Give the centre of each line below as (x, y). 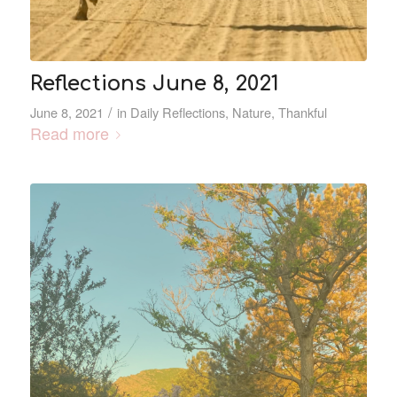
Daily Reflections (177, 112)
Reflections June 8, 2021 (154, 83)
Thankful (302, 112)
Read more (69, 132)
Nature (251, 112)
